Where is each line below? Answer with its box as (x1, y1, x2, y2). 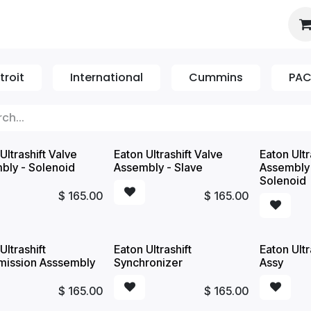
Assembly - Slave (114, 160, 203, 174)
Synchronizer (114, 255, 183, 269)
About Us (47, 12, 110, 31)
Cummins (189, 69, 243, 85)
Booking (146, 12, 203, 31)
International (70, 69, 143, 85)
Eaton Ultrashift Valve (114, 147, 224, 161)
